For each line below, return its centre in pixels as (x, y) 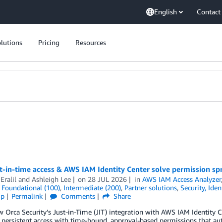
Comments (77, 196)
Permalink (27, 196)
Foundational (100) (30, 188)
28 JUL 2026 (108, 179)
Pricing (49, 42)
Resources (91, 42)
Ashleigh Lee (51, 179)
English (166, 12)
